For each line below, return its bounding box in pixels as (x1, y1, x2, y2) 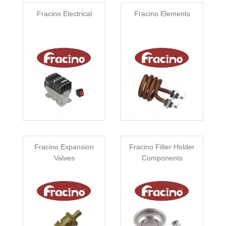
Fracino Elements (134, 10, 190, 18)
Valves (53, 154, 75, 162)
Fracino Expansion (34, 143, 94, 151)
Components (141, 154, 183, 162)
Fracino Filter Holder (129, 143, 195, 151)
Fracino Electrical (36, 10, 92, 18)
